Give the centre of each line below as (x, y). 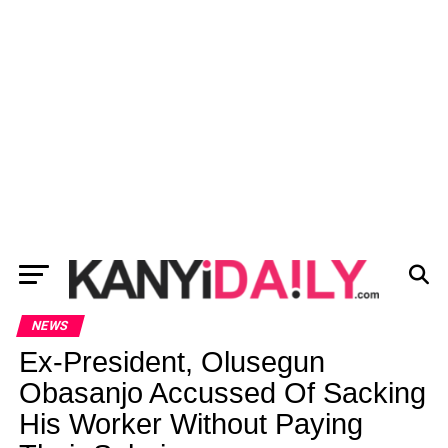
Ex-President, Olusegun (171, 362)
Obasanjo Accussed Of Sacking (222, 393)
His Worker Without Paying (190, 424)
